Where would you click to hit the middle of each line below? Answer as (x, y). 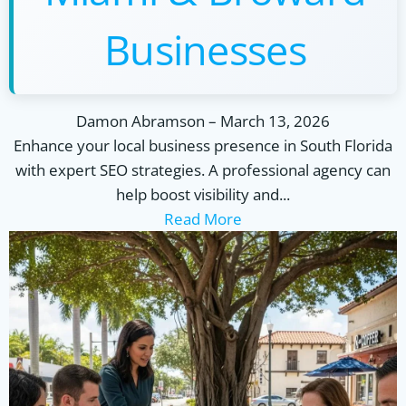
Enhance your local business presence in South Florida (203, 145)
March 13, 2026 (275, 121)
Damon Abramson (140, 121)
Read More (203, 219)
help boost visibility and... (203, 194)
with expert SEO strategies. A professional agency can (203, 170)
